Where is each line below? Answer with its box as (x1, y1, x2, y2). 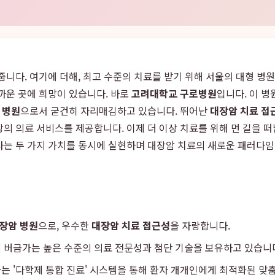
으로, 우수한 (38, 217, 91, 233)
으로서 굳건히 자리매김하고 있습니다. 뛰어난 (20, 103, 210, 118)
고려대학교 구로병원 (131, 85, 217, 101)
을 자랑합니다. (170, 217, 230, 233)
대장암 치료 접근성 (91, 217, 170, 233)
